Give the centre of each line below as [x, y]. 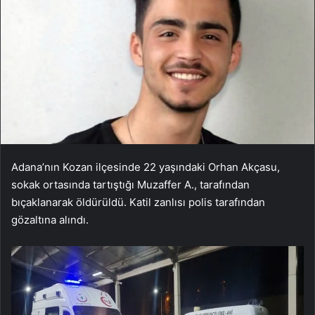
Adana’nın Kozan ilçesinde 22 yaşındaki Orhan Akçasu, [146, 167]
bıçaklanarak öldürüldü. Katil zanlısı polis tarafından [138, 202]
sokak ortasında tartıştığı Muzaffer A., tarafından [130, 184]
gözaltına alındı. [50, 219]
